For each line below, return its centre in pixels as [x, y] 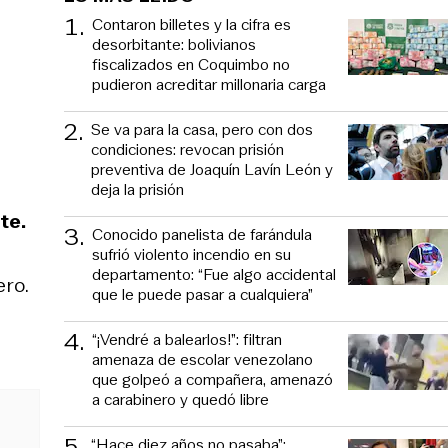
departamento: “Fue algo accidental [214, 274]
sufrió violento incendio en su [191, 254]
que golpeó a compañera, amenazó [212, 379]
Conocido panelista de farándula [202, 234]
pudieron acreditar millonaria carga [209, 84]
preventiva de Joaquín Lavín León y [212, 169]
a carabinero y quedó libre [180, 399]
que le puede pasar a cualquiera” [202, 294]
